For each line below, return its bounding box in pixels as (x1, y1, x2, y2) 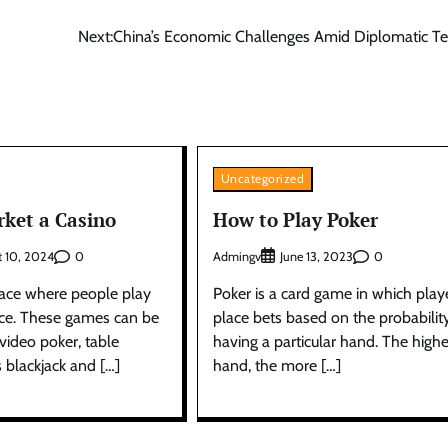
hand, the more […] (212, 356, 341, 376)
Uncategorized (220, 170, 305, 186)
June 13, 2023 (279, 249, 353, 265)
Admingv (212, 248, 261, 264)
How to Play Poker (212, 206, 378, 232)
